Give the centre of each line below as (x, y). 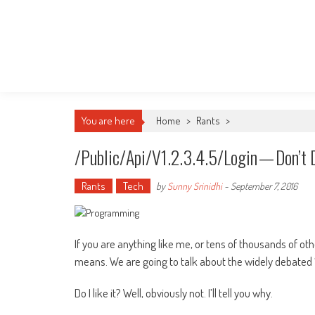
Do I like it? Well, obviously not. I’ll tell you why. (174, 293)
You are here (108, 121)
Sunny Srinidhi (195, 186)
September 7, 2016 (264, 186)
